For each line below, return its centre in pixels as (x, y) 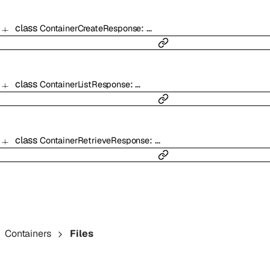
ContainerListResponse (85, 85)
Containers (28, 234)
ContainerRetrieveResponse (94, 141)
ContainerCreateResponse (90, 29)
